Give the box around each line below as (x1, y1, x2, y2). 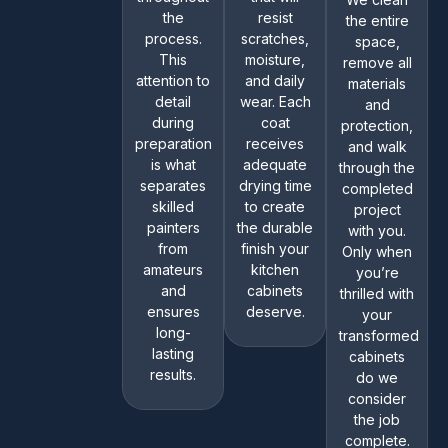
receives (246, 134, 304, 152)
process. (144, 29, 202, 47)
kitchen (251, 260, 299, 278)
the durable (237, 218, 313, 236)
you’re (355, 263, 399, 281)
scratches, (241, 29, 309, 47)
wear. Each (239, 92, 311, 110)
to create (245, 197, 305, 215)
